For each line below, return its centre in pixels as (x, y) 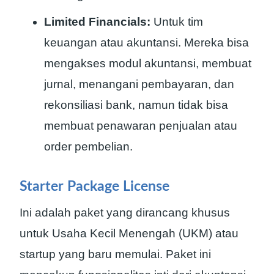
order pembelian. (88, 146)
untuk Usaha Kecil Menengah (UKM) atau (129, 233)
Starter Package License (94, 187)
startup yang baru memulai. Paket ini (115, 254)
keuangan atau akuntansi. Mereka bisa (146, 42)
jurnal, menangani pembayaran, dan (139, 84)
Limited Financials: (97, 21)
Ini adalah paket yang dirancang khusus (125, 212)
